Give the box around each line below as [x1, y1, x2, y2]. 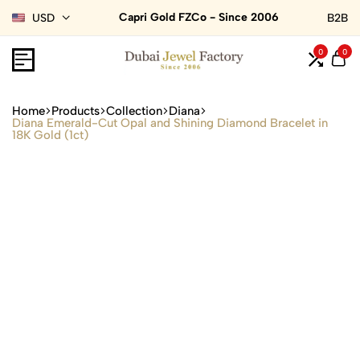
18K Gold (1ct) [12, 127, 88, 142]
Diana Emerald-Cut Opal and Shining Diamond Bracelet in [12, 115, 328, 130]
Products [51, 103, 100, 118]
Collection [106, 103, 162, 118]
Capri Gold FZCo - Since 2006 [118, 10, 279, 24]
